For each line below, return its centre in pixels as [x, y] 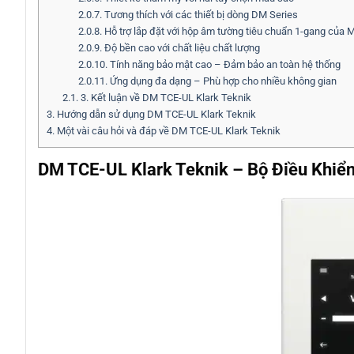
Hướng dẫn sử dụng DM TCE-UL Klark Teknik [155, 115]
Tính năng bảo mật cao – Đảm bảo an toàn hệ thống [224, 65]
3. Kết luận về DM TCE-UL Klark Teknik [164, 98]
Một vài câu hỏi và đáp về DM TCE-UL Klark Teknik [168, 131]
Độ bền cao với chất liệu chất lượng [181, 48]
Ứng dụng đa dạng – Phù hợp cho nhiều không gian [222, 81]
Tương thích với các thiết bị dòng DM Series [200, 15]
